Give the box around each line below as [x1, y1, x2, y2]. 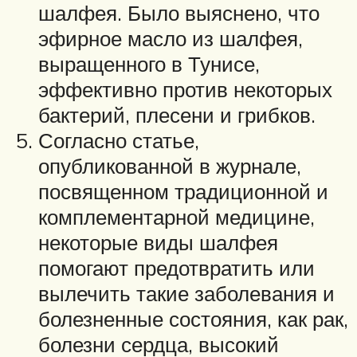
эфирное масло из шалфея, [38, 25, 303, 52]
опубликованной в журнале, [38, 153, 301, 179]
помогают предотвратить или [38, 255, 315, 281]
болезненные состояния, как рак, [38, 306, 348, 332]
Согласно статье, [38, 127, 199, 154]
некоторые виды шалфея [38, 229, 278, 256]
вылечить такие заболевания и [38, 280, 335, 307]
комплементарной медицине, [38, 204, 315, 230]
